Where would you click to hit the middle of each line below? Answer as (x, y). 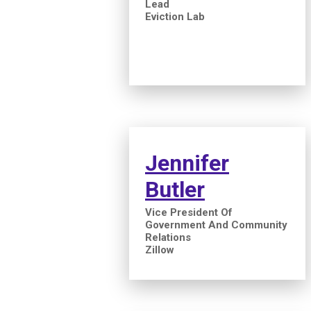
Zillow (160, 250)
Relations (168, 237)
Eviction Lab (175, 16)
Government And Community (216, 225)
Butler (175, 189)
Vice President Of (189, 212)
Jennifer (187, 163)
